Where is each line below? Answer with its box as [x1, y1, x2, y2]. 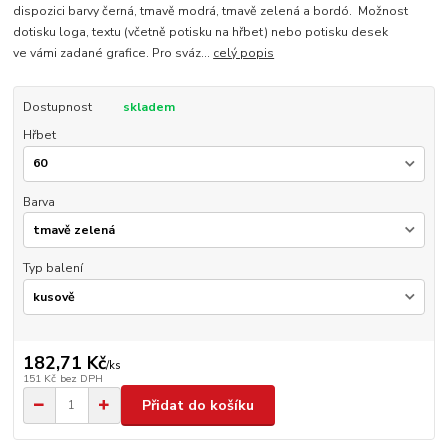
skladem [122, 98, 175, 115]
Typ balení [22, 260, 83, 277]
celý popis [213, 44, 275, 61]
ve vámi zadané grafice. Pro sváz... [13, 44, 214, 61]
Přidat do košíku [142, 395, 254, 415]
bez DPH [59, 371, 103, 387]
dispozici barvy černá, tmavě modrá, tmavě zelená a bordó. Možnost [13, 2, 409, 19]
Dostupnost [22, 98, 92, 115]
